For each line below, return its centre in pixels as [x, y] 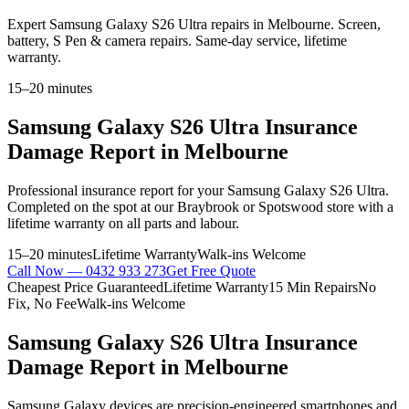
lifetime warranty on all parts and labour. [123, 223]
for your [200, 190]
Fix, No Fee [42, 303]
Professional [44, 190]
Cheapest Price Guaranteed [85, 287]
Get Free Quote [211, 270]
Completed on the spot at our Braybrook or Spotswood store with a [200, 206]
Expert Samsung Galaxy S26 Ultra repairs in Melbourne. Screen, [194, 24]
